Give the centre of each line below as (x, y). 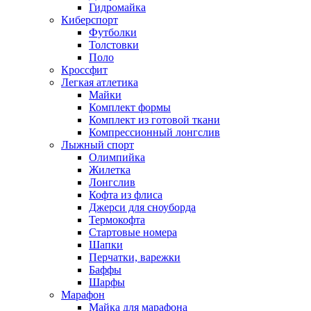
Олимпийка (117, 158)
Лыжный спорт (98, 145)
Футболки (113, 33)
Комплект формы (130, 108)
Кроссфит (84, 70)
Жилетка (110, 170)
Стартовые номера (133, 233)
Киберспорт (90, 20)
